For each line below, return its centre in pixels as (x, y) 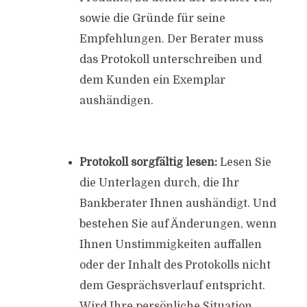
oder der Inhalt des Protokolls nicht (175, 265)
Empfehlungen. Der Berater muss (171, 39)
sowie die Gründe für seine (152, 19)
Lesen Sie (244, 162)
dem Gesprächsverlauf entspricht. (172, 286)
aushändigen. (116, 101)
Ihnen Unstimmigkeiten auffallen (170, 245)
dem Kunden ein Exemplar (152, 80)
